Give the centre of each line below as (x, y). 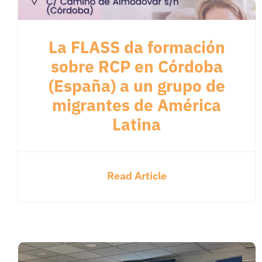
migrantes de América (137, 105)
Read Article (137, 176)
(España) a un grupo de (137, 86)
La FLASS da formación (137, 47)
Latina (137, 125)
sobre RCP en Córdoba (137, 67)
